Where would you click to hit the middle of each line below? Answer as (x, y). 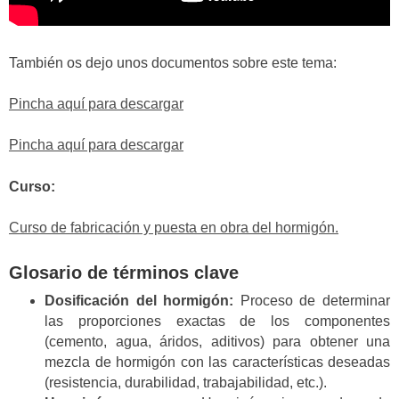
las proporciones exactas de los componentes (217, 321)
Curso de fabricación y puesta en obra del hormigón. (174, 228)
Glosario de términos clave (124, 272)
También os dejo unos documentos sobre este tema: (173, 62)
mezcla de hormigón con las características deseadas (217, 362)
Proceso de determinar (312, 300)
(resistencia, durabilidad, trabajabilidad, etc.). (186, 382)
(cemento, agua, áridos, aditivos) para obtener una (217, 341)
